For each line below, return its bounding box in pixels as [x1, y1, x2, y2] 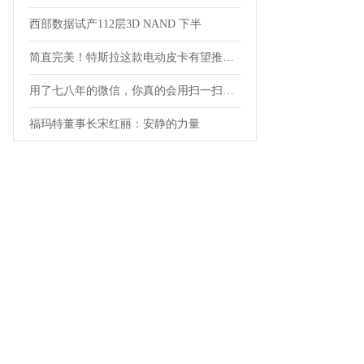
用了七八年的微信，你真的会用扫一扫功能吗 [223, 84, 234, 97]
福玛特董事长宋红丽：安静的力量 [29, 118, 200, 130]
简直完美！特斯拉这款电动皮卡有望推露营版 [223, 51, 234, 63]
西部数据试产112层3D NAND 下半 [29, 18, 201, 30]
